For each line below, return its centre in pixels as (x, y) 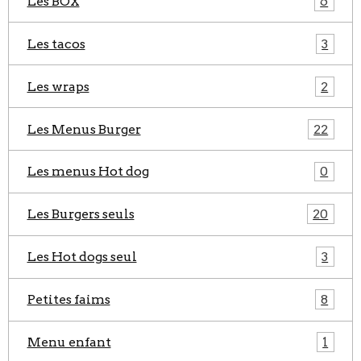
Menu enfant (69, 342)
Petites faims (68, 300)
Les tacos (56, 44)
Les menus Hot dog (88, 172)
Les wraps (58, 86)
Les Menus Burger (84, 129)
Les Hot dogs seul (82, 257)
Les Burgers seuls (81, 214)
